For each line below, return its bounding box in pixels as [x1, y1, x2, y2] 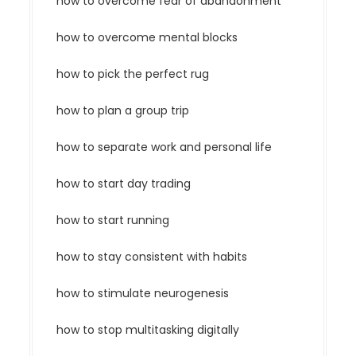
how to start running [56, 212, 170, 228]
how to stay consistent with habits [56, 249, 248, 265]
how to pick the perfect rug [56, 66, 210, 82]
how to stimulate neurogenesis [56, 285, 230, 301]
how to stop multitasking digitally [56, 322, 240, 338]
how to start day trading [56, 176, 192, 192]
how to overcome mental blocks [56, 29, 238, 45]
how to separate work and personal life [56, 139, 273, 155]
